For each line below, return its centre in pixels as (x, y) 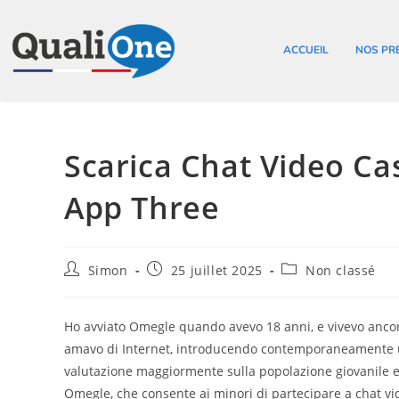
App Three (142, 207)
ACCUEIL (305, 50)
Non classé (341, 270)
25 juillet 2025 (216, 270)
